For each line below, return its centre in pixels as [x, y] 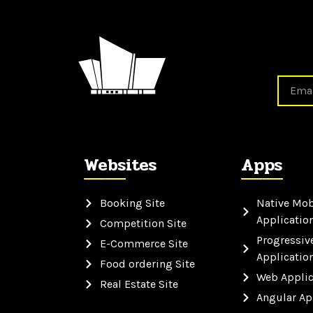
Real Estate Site [139, 284]
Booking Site [132, 203]
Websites [120, 166]
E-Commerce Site [144, 244]
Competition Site [143, 224]
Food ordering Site [147, 264]
